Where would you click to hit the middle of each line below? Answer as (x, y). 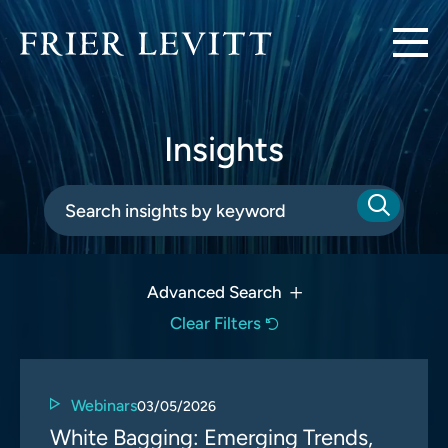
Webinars (103, 405)
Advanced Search (214, 292)
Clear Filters (215, 323)
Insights (224, 149)
